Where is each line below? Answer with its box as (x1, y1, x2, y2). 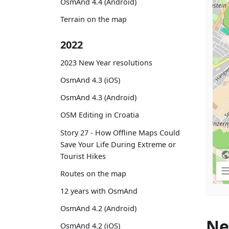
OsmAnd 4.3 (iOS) (60, 75, 120, 85)
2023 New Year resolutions (60, 57, 152, 67)
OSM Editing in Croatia (60, 110, 139, 120)
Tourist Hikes (60, 151, 106, 161)
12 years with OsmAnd (60, 186, 138, 196)
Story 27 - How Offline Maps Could (60, 127, 180, 138)
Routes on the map (60, 168, 126, 178)
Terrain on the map (60, 14, 127, 25)
